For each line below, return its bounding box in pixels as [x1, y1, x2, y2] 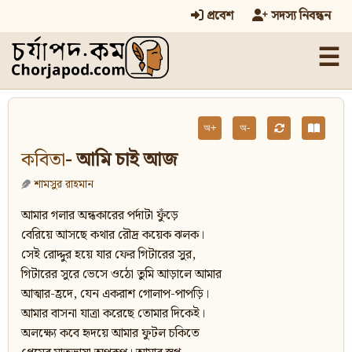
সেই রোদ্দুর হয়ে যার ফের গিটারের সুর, [21, 245, 196, 266]
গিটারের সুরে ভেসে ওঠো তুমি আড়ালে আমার [21, 265, 222, 285]
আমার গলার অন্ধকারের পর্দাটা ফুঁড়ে [21, 206, 178, 226]
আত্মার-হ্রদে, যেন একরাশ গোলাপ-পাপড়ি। [21, 284, 209, 305]
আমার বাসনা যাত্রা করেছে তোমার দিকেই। [21, 304, 205, 324]
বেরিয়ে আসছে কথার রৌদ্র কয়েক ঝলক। [21, 225, 204, 246]
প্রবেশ [203, 6, 233, 26]
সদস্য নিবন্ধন [268, 6, 331, 26]
